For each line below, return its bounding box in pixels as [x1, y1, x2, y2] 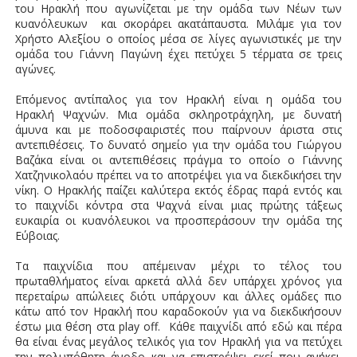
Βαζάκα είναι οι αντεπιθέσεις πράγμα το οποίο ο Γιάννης [14, 152, 343, 168]
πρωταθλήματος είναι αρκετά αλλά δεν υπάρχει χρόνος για [14, 273, 343, 289]
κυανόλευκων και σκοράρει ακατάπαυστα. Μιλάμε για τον [14, 16, 343, 32]
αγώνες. [14, 61, 56, 77]
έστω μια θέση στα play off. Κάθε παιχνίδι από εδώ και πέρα [14, 319, 343, 335]
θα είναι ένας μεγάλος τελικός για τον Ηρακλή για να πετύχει [14, 334, 343, 350]
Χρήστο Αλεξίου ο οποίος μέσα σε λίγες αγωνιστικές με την [14, 31, 343, 47]
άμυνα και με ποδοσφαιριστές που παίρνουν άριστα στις [14, 122, 343, 138]
